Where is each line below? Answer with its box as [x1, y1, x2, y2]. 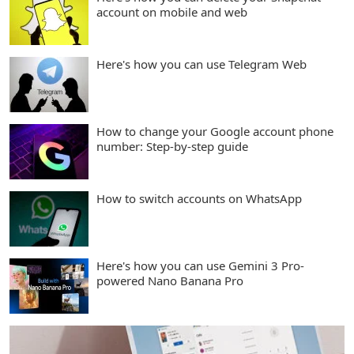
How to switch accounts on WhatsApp [96, 190, 302, 206]
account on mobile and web [96, 4, 247, 20]
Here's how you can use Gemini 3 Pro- [96, 258, 304, 273]
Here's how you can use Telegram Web [96, 56, 307, 72]
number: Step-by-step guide [96, 138, 248, 154]
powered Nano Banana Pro [96, 273, 243, 288]
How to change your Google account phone [96, 123, 333, 139]
